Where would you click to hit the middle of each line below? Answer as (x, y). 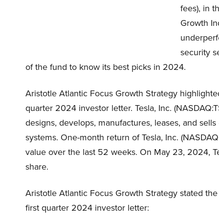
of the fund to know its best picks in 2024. (106, 67)
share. (37, 167)
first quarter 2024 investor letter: (87, 208)
